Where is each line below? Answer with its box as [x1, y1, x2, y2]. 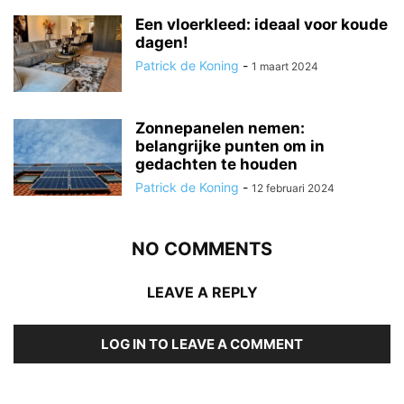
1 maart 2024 [252, 59, 318, 73]
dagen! [135, 32, 188, 51]
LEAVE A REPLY [146, 282, 258, 301]
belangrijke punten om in [135, 136, 325, 155]
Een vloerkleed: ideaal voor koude [135, 14, 388, 33]
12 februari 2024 [252, 180, 335, 195]
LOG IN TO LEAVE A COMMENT [101, 335, 303, 353]
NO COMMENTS [132, 237, 272, 260]
